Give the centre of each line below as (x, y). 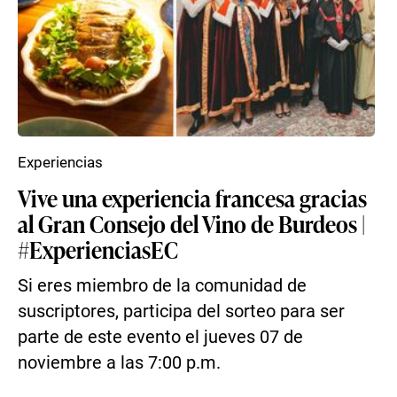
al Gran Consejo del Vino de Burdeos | (191, 223)
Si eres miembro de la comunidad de (162, 286)
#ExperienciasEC (98, 249)
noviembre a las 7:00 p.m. (119, 363)
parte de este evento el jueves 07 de (160, 337)
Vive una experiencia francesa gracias (192, 198)
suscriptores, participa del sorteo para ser (181, 311)
